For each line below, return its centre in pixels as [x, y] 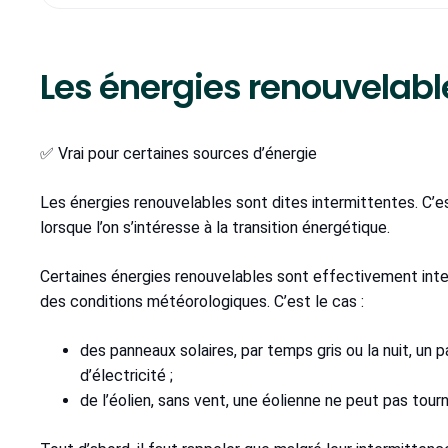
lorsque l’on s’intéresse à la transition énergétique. [215, 228]
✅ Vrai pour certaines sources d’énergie [178, 154]
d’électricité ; [126, 376]
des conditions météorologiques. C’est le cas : [202, 302]
